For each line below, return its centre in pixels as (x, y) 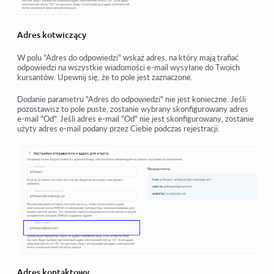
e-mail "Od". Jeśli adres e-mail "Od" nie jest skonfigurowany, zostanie (135, 119)
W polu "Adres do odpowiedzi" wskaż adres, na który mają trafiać (128, 58)
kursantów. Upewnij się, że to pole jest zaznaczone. (105, 77)
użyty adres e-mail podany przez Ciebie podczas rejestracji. (118, 129)
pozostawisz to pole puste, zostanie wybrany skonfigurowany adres (133, 109)
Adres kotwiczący (52, 35)
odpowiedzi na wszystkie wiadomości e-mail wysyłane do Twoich (128, 68)
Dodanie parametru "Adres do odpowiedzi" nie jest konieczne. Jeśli (131, 99)
